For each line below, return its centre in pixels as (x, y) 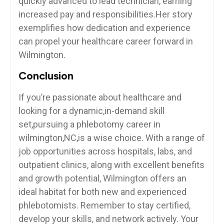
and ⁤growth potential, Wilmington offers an (102, 178)
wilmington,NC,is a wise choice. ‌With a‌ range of (111, 138)
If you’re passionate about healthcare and (100, 97)
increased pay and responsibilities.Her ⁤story (105, 14)
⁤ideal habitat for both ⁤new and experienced (102, 192)
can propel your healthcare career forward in (105, 41)
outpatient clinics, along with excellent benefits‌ (111, 165)
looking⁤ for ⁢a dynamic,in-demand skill (91, 111)
